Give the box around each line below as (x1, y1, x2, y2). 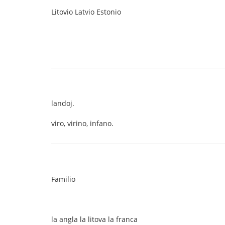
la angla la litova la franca (51, 214, 138, 224)
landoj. (51, 98, 74, 108)
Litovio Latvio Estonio (51, 7, 121, 17)
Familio (51, 174, 75, 184)
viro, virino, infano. (51, 119, 114, 128)
